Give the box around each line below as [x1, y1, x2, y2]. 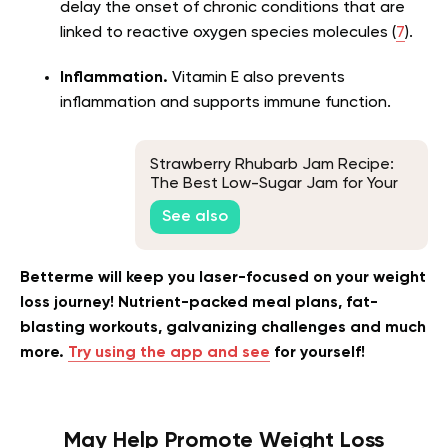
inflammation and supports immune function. [60, 95, 391, 112]
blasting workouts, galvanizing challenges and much [20, 320, 426, 337]
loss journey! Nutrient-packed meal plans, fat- [20, 295, 378, 312]
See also [162, 209, 228, 226]
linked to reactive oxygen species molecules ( [60, 25, 396, 42]
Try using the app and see [68, 345, 270, 362]
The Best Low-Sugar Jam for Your [150, 175, 398, 192]
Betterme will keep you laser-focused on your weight [20, 270, 426, 287]
